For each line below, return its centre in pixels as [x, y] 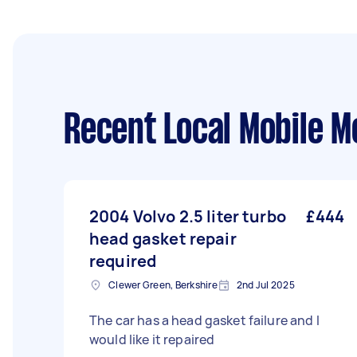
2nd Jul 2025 [265, 285]
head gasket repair [163, 239]
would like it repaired [152, 339]
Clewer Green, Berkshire [163, 285]
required [123, 261]
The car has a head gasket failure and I [204, 320]
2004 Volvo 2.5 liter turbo [188, 216]
